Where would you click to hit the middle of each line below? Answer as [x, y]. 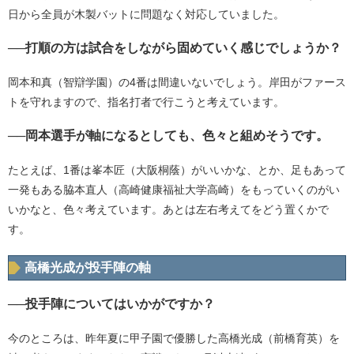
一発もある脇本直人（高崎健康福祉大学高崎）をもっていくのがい [174, 190]
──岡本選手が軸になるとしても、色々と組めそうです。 [168, 136]
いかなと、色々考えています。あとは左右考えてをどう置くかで [168, 209]
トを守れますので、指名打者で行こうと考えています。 [146, 102]
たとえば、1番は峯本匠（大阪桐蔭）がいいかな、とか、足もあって [177, 170]
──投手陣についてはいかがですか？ [111, 304]
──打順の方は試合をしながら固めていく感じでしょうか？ [175, 48]
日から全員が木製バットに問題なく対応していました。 [146, 14]
